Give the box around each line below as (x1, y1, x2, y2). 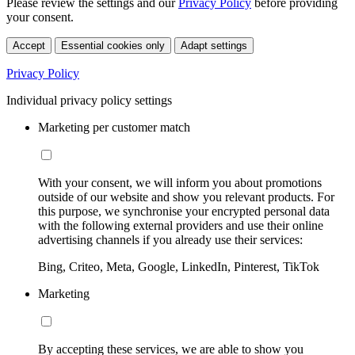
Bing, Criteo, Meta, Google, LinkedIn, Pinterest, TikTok (38, 259, 319, 273)
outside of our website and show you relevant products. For (38, 189, 334, 204)
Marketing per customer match (38, 120, 190, 134)
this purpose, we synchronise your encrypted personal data (38, 204, 330, 218)
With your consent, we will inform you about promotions (38, 175, 322, 189)
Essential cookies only (61, 39, 165, 52)
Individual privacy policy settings (6, 93, 172, 107)
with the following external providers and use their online (38, 218, 323, 232)
